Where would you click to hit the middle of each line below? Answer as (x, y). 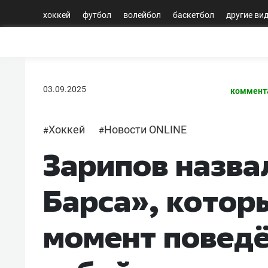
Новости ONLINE (145, 129)
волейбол (142, 15)
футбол (97, 15)
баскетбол (194, 15)
